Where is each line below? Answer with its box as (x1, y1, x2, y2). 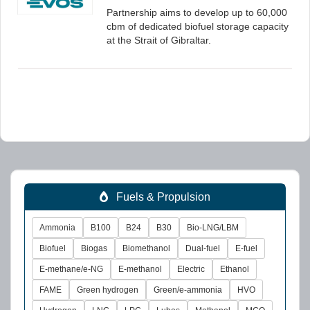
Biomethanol (122, 244, 170, 253)
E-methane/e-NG (39, 264, 103, 274)
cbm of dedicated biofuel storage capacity (107, 21, 289, 32)
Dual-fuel (185, 244, 220, 253)
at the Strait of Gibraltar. (107, 35, 211, 46)
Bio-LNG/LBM (187, 223, 239, 232)
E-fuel (235, 244, 257, 253)
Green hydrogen (77, 285, 138, 295)
